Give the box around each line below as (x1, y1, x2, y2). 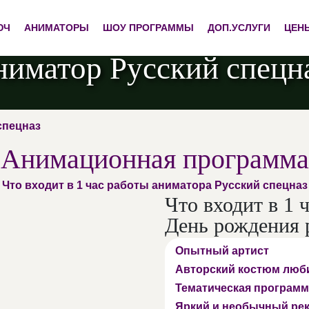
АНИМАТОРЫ (23, 22, 89, 33)
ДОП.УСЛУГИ (207, 22, 270, 33)
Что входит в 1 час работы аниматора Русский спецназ (1, 179, 308, 191)
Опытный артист (175, 244, 269, 257)
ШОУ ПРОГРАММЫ (102, 22, 194, 33)
